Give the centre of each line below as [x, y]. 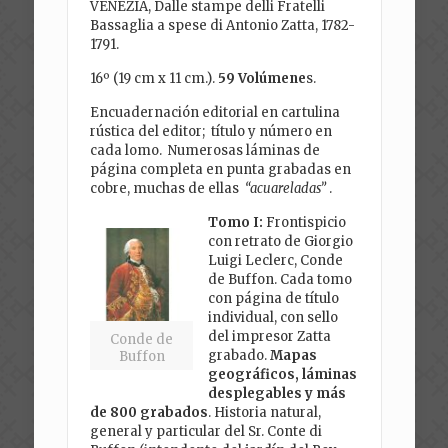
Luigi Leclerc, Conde [276, 261]
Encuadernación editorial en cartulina [215, 113]
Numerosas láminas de [243, 151]
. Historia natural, [265, 413]
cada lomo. [128, 151]
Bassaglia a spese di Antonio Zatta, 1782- [223, 26]
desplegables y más [277, 394]
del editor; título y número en [235, 132]
